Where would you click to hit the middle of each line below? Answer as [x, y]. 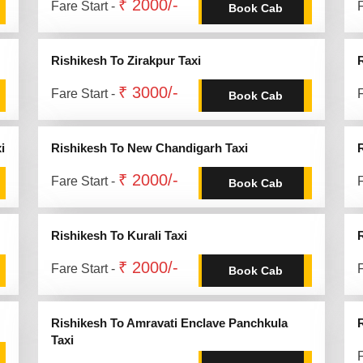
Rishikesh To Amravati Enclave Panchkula [169, 323]
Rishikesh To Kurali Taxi [119, 235]
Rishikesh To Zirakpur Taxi [126, 60]
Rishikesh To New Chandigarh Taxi [149, 148]
